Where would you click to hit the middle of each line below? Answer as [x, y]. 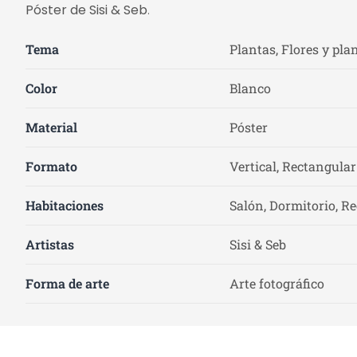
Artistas [50, 244]
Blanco [250, 88]
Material [51, 127]
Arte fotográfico [277, 283]
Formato [51, 166]
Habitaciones [65, 205]
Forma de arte [67, 283]
